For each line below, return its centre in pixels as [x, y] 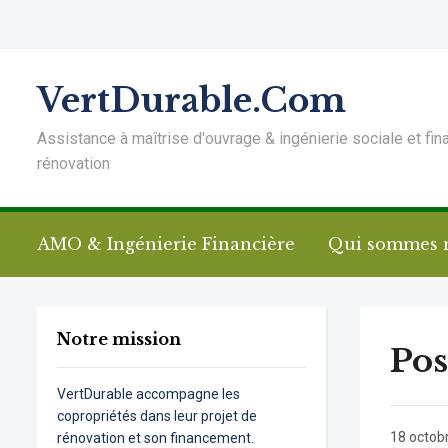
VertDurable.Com [191, 100]
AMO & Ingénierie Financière [166, 244]
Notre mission [119, 339]
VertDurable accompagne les [148, 394]
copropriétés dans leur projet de [157, 416]
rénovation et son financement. [155, 438]
